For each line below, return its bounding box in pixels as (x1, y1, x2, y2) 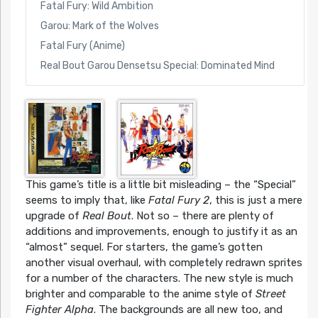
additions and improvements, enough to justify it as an (25, 225, 297, 238)
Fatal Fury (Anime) (40, 39, 125, 52)
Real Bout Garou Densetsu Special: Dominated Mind (40, 59, 275, 72)
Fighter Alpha (25, 303, 94, 317)
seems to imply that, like (25, 194, 148, 207)
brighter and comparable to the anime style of (25, 287, 256, 301)
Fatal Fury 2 (148, 194, 209, 207)
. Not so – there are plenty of (131, 209, 274, 223)
